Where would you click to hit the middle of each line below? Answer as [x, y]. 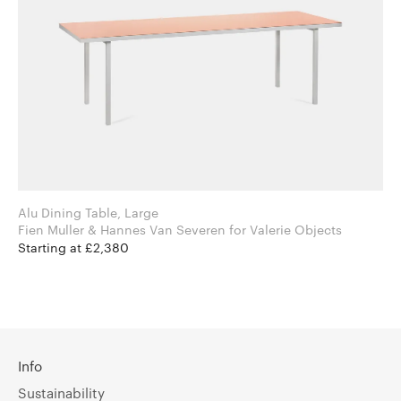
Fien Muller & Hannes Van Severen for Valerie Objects [286, 230]
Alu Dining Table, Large [88, 213]
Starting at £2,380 [73, 248]
